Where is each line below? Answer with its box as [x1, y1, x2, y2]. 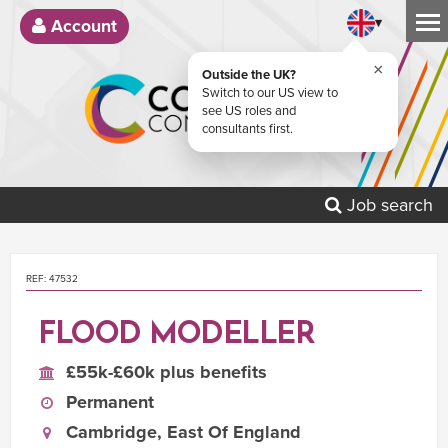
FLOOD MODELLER [38, 319, 314, 351]
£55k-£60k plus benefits [66, 360, 267, 383]
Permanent [66, 390, 154, 413]
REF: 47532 [26, 272, 78, 285]
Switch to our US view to [202, 85, 338, 101]
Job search [342, 193, 433, 216]
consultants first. [202, 121, 293, 137]
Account [46, 16, 117, 37]
